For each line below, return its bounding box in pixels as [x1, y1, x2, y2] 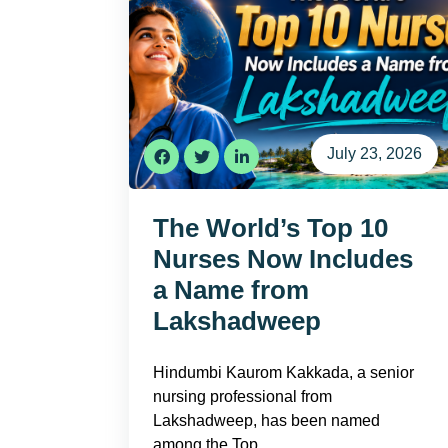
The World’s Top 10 [153, 213, 388, 243]
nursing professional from [153, 388, 332, 405]
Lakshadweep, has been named [153, 412, 380, 429]
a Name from [153, 275, 309, 305]
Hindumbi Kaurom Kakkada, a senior [153, 364, 414, 381]
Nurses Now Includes [153, 244, 413, 274]
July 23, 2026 [326, 145, 422, 162]
